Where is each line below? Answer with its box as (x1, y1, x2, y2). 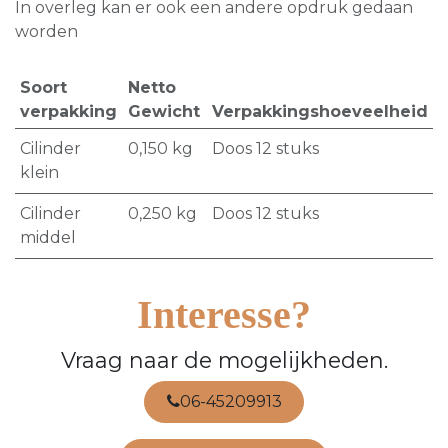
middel (19, 228, 76, 247)
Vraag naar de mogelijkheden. (60, 347, 388, 373)
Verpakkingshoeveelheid (211, 102, 428, 121)
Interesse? (137, 292, 311, 337)
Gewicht (127, 102, 200, 121)
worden (15, 22, 78, 41)
